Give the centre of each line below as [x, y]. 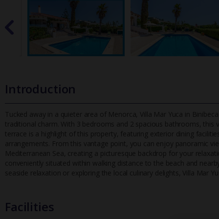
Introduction [41, 89]
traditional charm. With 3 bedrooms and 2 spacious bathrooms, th [107, 124]
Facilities [30, 207]
